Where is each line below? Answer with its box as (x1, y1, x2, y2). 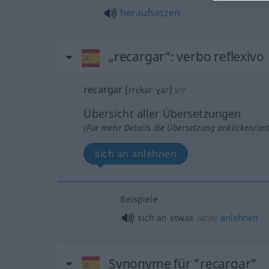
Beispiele (120, 193, 158, 205)
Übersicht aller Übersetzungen (83, 106, 241, 121)
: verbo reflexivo (170, 48, 264, 65)
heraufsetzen (120, 6, 180, 19)
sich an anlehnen (95, 147, 177, 160)
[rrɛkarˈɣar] (125, 84, 172, 95)
